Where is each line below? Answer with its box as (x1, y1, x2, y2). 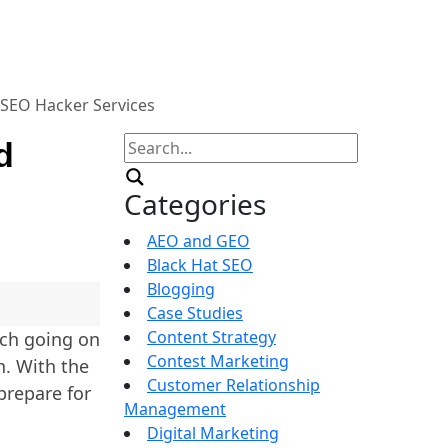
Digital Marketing (147, 421, 279, 444)
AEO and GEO (147, 229, 250, 252)
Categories (124, 184, 266, 223)
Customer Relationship (147, 373, 320, 396)
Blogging (147, 277, 215, 300)
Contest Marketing (147, 349, 289, 372)
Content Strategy (147, 325, 276, 348)
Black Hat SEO (147, 253, 253, 276)
